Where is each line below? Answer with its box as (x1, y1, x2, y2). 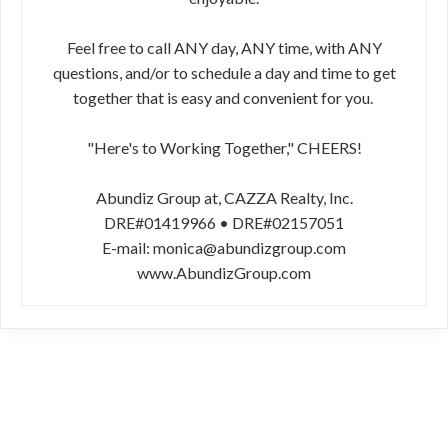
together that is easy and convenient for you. (72, 88, 376, 107)
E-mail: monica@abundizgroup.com (102, 238, 346, 257)
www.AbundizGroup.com (137, 263, 311, 282)
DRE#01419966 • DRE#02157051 (104, 213, 344, 232)
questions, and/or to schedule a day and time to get (52, 63, 396, 82)
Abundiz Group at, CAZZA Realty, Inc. (95, 188, 353, 207)
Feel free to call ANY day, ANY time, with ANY (66, 38, 382, 57)
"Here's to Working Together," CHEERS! (86, 138, 362, 157)
